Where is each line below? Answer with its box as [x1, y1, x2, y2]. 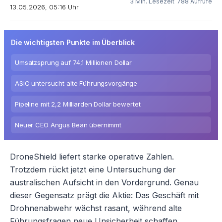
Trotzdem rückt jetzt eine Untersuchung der [10, 165, 176, 175]
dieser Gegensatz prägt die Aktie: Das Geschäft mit [10, 190, 199, 201]
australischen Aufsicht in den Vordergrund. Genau [10, 177, 199, 188]
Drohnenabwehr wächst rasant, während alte [10, 203, 182, 214]
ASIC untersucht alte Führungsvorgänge [15, 79, 138, 88]
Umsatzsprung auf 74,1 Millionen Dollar [15, 58, 132, 67]
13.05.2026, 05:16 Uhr [10, 3, 79, 11]
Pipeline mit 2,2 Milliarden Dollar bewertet [15, 100, 141, 109]
